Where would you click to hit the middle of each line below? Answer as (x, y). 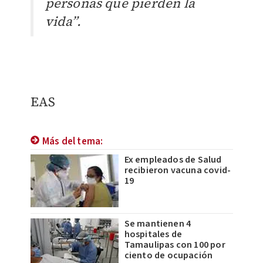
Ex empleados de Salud (173, 160)
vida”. (63, 21)
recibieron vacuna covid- (178, 171)
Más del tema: (73, 142)
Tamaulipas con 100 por (175, 245)
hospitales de (153, 235)
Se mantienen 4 (158, 224)
